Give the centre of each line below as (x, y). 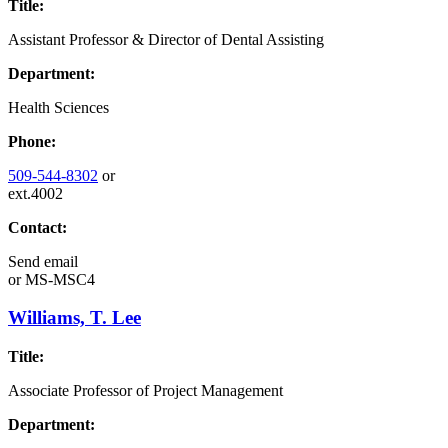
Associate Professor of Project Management (145, 391)
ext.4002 (35, 193)
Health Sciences (58, 107)
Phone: (32, 141)
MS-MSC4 (58, 279)
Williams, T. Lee (74, 318)
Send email (43, 261)
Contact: (37, 227)
